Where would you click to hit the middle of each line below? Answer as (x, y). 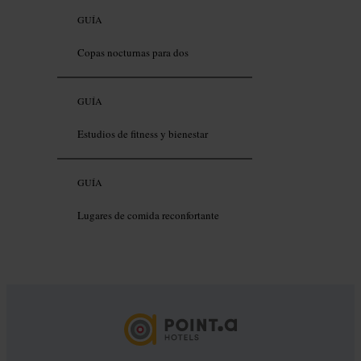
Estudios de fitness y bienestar (143, 134)
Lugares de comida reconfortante (148, 216)
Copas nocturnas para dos (133, 53)
